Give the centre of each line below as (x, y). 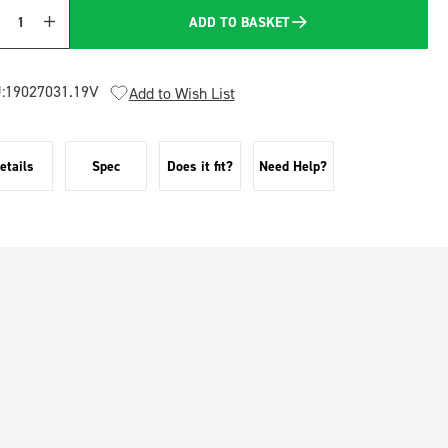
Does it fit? (199, 166)
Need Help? (293, 166)
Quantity (34, 32)
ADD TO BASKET (240, 21)
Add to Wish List (181, 93)
